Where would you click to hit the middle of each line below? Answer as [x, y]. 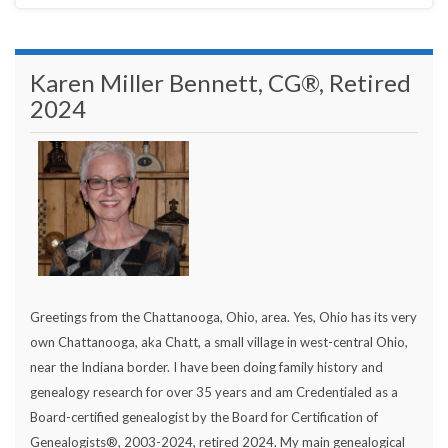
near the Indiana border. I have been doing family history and [206, 366]
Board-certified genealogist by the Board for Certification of [204, 416]
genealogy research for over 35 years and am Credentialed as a [214, 391]
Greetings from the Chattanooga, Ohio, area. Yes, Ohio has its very [223, 316]
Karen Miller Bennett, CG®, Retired [220, 82]
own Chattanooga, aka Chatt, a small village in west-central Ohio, [219, 341]
